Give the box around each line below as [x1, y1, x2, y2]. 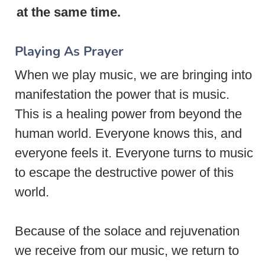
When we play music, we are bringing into [15, 67, 252, 82]
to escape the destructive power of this [15, 164, 234, 180]
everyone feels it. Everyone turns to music [15, 145, 253, 160]
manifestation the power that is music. [15, 86, 230, 102]
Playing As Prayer [15, 42, 124, 60]
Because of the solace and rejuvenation [15, 223, 240, 238]
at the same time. [17, 4, 121, 20]
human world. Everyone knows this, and [15, 125, 242, 141]
